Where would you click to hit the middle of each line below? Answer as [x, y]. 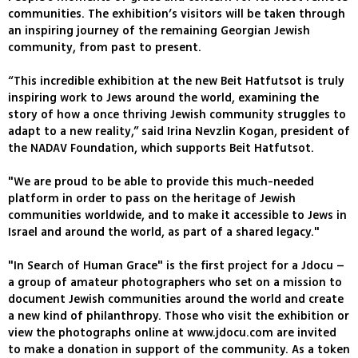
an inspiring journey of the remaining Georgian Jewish [159, 31]
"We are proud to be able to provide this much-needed [161, 182]
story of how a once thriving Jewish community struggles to [177, 115]
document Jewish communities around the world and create [176, 300]
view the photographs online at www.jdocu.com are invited [172, 333]
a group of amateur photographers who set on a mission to [175, 283]
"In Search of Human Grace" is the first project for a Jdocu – [176, 266]
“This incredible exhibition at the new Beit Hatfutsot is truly [176, 82]
